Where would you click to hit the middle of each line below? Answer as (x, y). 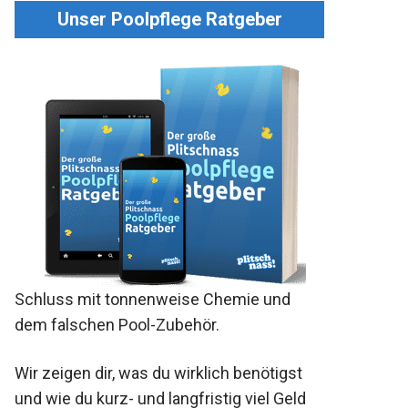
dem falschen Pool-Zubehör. (117, 325)
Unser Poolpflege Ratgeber (169, 20)
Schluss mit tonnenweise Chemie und (153, 300)
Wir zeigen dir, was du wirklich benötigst (158, 373)
